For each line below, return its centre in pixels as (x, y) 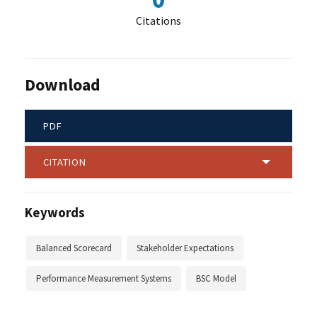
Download (63, 84)
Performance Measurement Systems (104, 278)
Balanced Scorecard (74, 248)
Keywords (55, 212)
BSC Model (216, 278)
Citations (158, 21)
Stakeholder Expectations (185, 248)
